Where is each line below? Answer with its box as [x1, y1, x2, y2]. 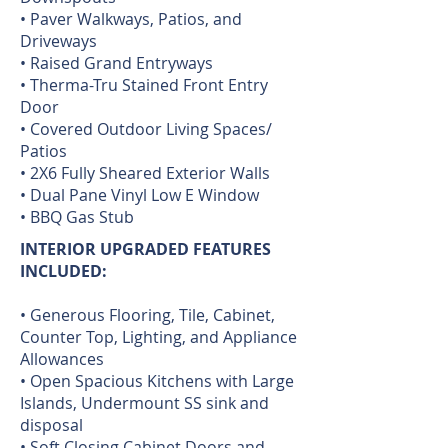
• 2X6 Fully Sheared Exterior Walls [20, 162, 270, 184]
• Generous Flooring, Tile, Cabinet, [20, 304, 275, 326]
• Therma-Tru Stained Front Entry [20, 74, 268, 96]
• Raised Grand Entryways [20, 52, 213, 74]
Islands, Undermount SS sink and [20, 392, 269, 414]
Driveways [20, 30, 97, 52]
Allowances [20, 348, 108, 370]
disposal [20, 414, 83, 436]
